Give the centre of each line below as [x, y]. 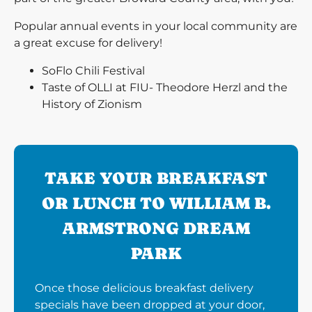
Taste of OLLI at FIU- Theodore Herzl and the [165, 87]
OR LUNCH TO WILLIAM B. [156, 203]
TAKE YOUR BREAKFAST [156, 178]
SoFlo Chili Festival [93, 71]
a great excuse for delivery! [88, 43]
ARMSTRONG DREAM [156, 228]
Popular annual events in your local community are [156, 26]
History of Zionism [92, 104]
